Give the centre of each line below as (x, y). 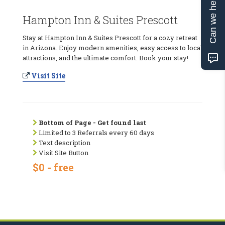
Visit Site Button (63, 152)
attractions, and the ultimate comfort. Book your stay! (105, 58)
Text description (64, 142)
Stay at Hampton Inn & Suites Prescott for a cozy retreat (110, 37)
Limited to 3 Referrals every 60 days (96, 132)
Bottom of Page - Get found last (92, 122)
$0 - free (53, 167)
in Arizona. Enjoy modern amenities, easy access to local (113, 47)
